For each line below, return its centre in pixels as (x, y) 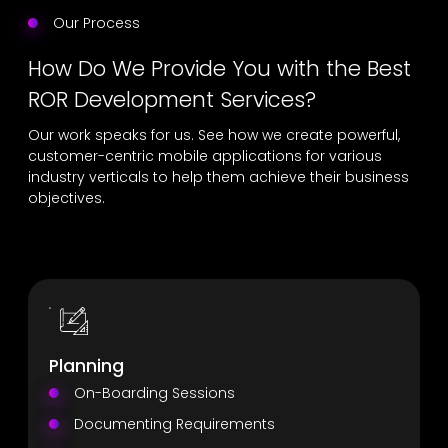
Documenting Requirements (174, 423)
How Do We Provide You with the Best (219, 68)
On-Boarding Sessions (154, 392)
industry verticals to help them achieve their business (218, 177)
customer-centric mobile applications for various (205, 156)
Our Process (96, 23)
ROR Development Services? (172, 99)
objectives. (66, 198)
